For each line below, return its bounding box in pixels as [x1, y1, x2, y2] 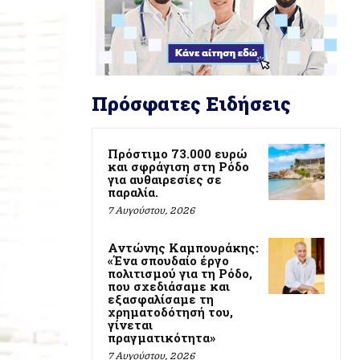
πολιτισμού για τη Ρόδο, [108, 264, 252, 281]
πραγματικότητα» [108, 329, 215, 346]
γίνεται [108, 316, 153, 333]
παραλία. [108, 183, 158, 200]
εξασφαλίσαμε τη [108, 290, 214, 307]
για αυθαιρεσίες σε [108, 170, 222, 187]
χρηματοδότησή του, [108, 303, 233, 320]
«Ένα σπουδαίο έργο [108, 252, 229, 268]
